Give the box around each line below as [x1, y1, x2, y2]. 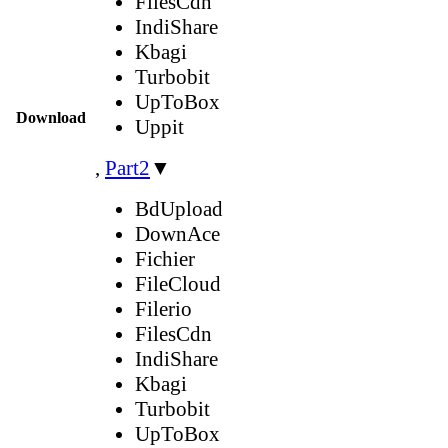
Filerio [135, 296, 192, 321]
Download [16, 108, 86, 126]
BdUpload [135, 196, 223, 221]
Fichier [135, 246, 195, 271]
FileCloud [135, 271, 221, 296]
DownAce [135, 221, 220, 246]
